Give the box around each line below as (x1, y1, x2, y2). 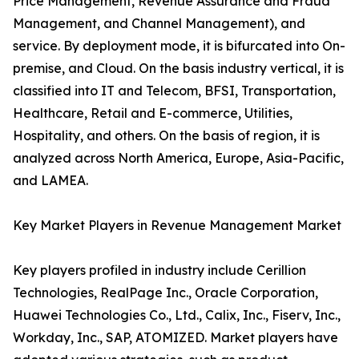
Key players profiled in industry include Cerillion (13, 262, 306, 278)
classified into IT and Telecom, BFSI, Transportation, (13, 83, 336, 99)
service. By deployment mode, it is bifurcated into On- (13, 38, 345, 54)
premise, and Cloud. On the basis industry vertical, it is (13, 60, 344, 76)
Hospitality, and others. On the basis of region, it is (13, 127, 320, 143)
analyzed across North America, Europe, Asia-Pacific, (13, 150, 344, 166)
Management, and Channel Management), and (13, 15, 305, 31)
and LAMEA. (13, 172, 88, 188)
